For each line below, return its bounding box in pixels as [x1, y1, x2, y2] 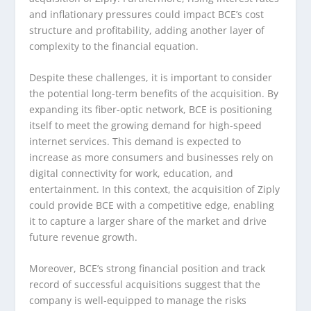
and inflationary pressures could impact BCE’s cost [29, 7, 264, 21]
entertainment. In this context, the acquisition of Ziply [29, 183, 280, 196]
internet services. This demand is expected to [29, 135, 242, 149]
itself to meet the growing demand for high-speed [29, 119, 262, 133]
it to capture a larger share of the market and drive [29, 215, 267, 228]
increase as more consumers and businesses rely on [29, 151, 274, 165]
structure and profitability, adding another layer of [29, 23, 265, 37]
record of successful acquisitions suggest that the [29, 278, 261, 292]
